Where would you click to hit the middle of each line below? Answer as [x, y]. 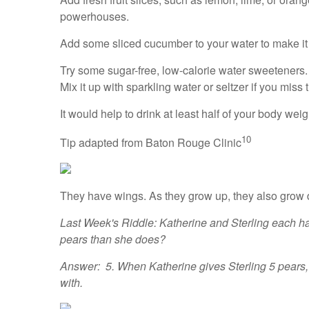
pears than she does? [113, 239]
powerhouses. [94, 16]
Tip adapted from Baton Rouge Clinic [151, 142]
